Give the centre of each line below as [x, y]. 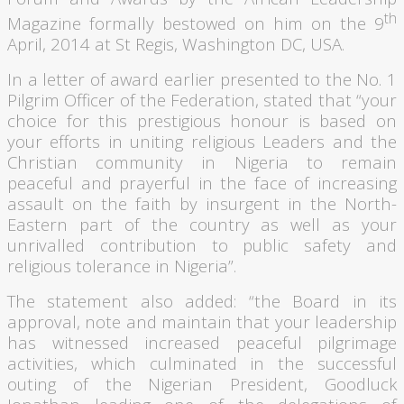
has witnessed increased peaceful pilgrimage [202, 343]
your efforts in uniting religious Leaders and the [202, 142]
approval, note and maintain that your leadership [202, 322]
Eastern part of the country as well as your [202, 225]
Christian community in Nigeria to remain [202, 162]
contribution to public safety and [241, 245]
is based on [343, 121]
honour [260, 121]
